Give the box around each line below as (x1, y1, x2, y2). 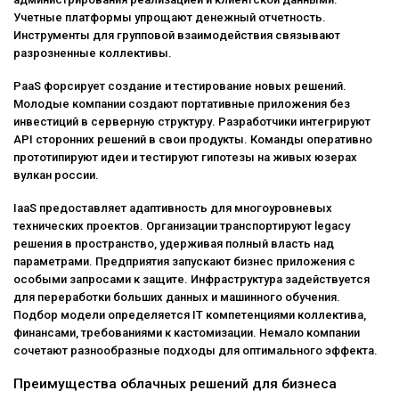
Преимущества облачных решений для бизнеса (13, 375, 337, 392)
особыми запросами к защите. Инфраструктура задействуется (13, 272, 370, 286)
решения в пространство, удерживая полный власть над (13, 236, 334, 250)
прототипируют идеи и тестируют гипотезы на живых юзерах (13, 150, 357, 164)
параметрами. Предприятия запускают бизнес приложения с (13, 254, 355, 268)
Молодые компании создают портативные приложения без (13, 96, 350, 110)
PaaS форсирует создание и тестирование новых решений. (13, 78, 346, 93)
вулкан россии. (13, 167, 99, 182)
